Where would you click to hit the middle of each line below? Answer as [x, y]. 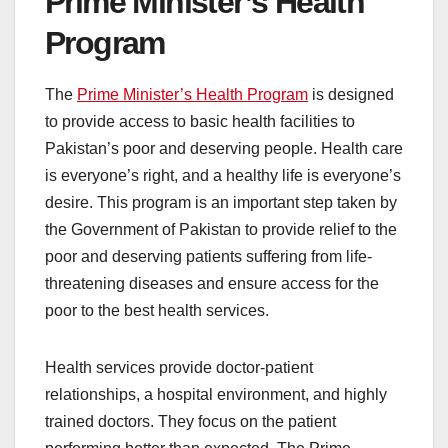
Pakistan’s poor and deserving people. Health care [224, 149]
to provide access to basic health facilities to [200, 122]
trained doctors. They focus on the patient [190, 422]
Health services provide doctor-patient [179, 368]
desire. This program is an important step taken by [221, 203]
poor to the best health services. [159, 311]
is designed [351, 95]
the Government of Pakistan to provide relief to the [221, 230]
